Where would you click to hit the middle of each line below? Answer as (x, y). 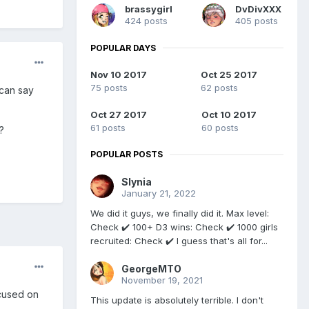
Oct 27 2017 (119, 115)
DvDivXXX (258, 9)
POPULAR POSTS (127, 154)
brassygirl (149, 9)
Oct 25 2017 (229, 75)
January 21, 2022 (159, 193)
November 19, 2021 (162, 280)
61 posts (108, 128)
